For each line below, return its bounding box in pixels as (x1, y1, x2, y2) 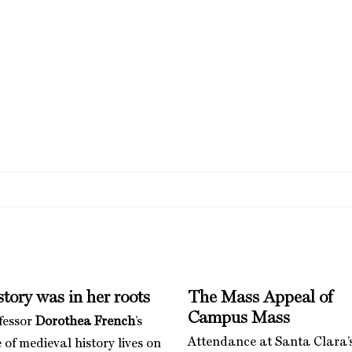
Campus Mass (188, 309, 290, 327)
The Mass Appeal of (188, 288, 332, 306)
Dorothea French (35, 315, 135, 328)
